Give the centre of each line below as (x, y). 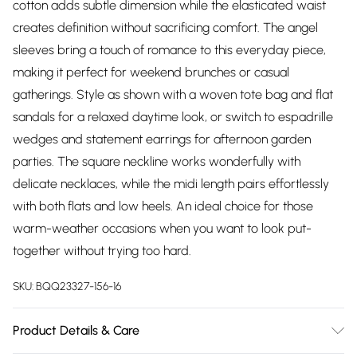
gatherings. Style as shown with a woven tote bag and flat (173, 94)
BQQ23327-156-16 (78, 286)
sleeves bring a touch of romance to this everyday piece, (169, 50)
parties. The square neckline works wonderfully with (157, 161)
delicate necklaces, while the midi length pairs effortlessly (171, 184)
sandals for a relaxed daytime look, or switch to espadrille (173, 117)
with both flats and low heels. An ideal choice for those (163, 206)
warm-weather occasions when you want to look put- (162, 228)
